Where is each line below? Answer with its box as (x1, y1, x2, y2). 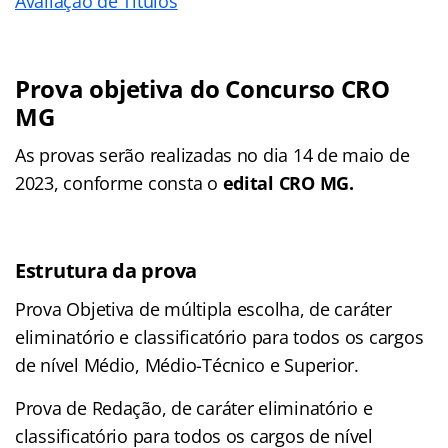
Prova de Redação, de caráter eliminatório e (15, 396, 373, 421)
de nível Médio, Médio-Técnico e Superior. (15, 353, 359, 378)
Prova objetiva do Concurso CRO (15, 72, 390, 106)
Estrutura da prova (15, 257, 198, 285)
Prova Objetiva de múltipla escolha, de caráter (15, 297, 392, 322)
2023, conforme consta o (15, 171, 223, 196)
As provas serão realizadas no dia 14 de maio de (15, 143, 410, 168)
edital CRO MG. (222, 171, 354, 196)
